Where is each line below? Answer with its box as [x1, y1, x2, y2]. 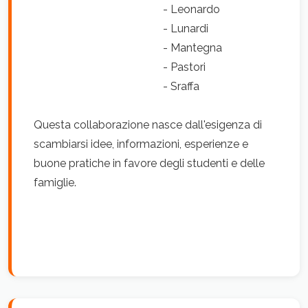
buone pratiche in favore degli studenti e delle [34, 157, 265, 170]
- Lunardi [34, 22, 208, 35]
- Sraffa [34, 80, 199, 93]
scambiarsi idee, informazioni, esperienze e [34, 137, 248, 151]
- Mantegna [34, 41, 225, 54]
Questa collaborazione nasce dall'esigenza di [34, 118, 262, 131]
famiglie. [34, 176, 76, 189]
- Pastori [34, 60, 206, 74]
